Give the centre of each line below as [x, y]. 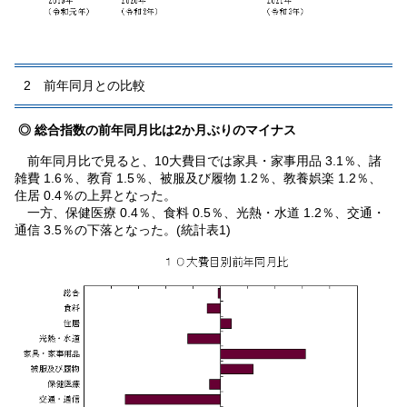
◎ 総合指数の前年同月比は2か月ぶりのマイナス [157, 129]
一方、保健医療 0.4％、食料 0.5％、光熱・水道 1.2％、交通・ [199, 212]
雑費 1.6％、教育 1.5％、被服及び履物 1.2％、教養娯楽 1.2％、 [198, 178]
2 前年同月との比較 [84, 85]
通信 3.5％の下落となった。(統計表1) [122, 229]
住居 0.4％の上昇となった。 [95, 195]
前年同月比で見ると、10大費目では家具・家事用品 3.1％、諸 [198, 160]
